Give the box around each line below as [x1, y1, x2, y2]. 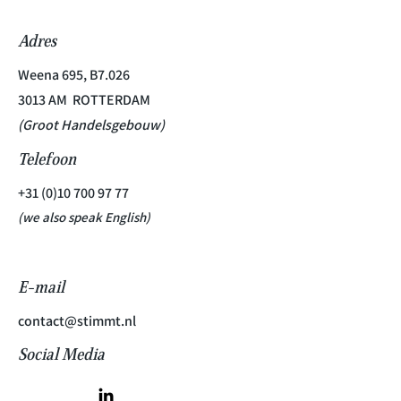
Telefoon [18, 149, 76, 170]
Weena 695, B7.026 [18, 65, 130, 84]
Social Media [18, 344, 105, 365]
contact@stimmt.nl [18, 311, 136, 330]
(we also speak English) [18, 209, 150, 226]
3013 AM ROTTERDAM [18, 90, 150, 109]
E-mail [18, 277, 64, 298]
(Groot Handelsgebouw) [18, 115, 165, 134]
